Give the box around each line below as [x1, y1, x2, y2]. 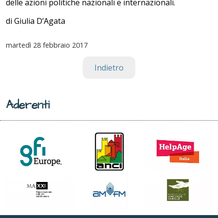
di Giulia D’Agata [6, 15, 65, 26]
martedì [6, 40, 31, 50]
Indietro [94, 62, 124, 73]
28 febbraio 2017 [31, 40, 88, 50]
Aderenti [6, 97, 50, 113]
